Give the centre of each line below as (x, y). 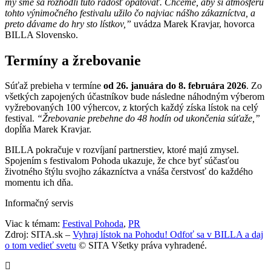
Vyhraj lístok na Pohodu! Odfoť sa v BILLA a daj (168, 235)
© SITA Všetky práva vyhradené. (142, 246)
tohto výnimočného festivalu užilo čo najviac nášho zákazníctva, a (130, 13)
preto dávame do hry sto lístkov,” (68, 24)
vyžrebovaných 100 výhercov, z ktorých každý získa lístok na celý (132, 108)
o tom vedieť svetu (41, 246)
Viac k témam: (34, 224)
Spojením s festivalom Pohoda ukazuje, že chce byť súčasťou (122, 161)
